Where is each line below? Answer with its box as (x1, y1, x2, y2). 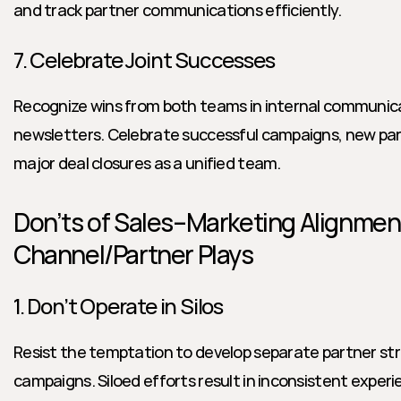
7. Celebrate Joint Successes (13, 45, 275, 74)
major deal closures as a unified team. (13, 152, 281, 174)
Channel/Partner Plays (13, 237, 253, 271)
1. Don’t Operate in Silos (13, 291, 223, 320)
